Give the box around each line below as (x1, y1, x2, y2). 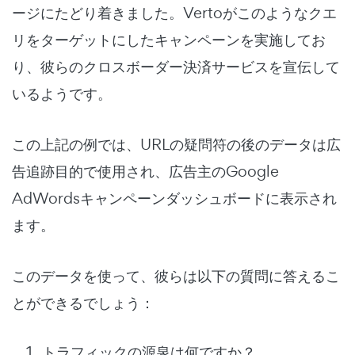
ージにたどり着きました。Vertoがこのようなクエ (12, 2, 337, 24)
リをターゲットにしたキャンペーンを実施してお (12, 29, 326, 51)
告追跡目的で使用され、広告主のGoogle (12, 161, 279, 182)
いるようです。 (12, 83, 112, 105)
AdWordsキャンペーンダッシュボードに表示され (12, 188, 337, 209)
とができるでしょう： (12, 292, 155, 314)
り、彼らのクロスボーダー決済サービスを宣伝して (12, 56, 340, 78)
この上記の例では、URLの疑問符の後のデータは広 (12, 134, 341, 155)
